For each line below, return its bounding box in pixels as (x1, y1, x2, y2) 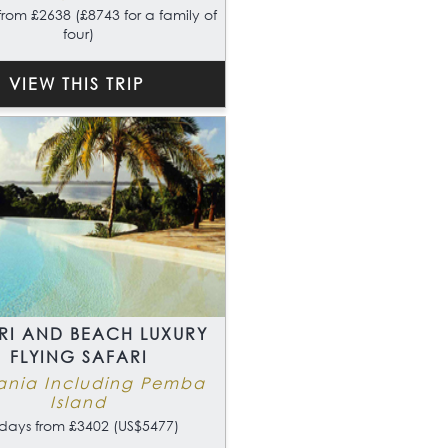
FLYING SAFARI (9, 346, 148, 368)
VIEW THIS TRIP (8, 73, 144, 95)
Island (50, 391, 107, 413)
